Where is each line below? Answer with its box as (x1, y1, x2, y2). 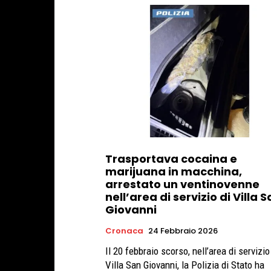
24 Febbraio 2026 (148, 224, 218, 237)
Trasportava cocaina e (105, 151, 237, 166)
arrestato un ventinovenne (105, 176, 260, 192)
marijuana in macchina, (105, 163, 242, 179)
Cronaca (105, 224, 143, 237)
